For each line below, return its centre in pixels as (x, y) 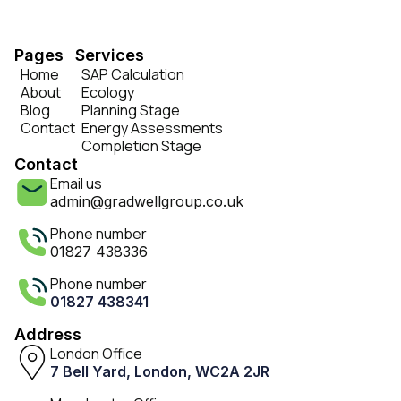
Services (110, 55)
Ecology (108, 92)
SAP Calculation (133, 74)
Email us (76, 183)
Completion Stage (141, 146)
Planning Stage (131, 110)
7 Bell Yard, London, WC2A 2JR (160, 371)
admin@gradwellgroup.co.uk (147, 201)
